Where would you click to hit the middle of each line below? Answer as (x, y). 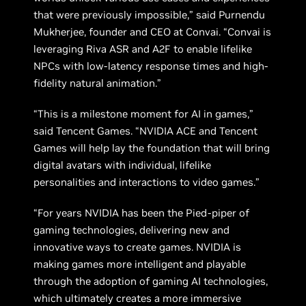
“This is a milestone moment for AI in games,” (144, 113)
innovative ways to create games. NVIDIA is (138, 247)
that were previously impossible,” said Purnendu (150, 14)
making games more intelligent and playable (140, 264)
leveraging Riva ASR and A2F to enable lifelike (143, 48)
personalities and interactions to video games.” (147, 182)
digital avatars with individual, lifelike (123, 165)
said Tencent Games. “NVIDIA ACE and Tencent (146, 130)
